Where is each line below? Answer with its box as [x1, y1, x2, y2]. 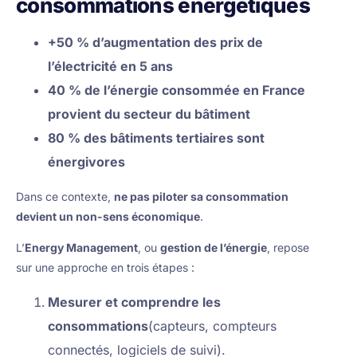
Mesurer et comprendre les [48, 294, 222, 310]
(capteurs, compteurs [148, 318, 277, 334]
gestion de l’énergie [160, 241, 268, 254]
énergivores [48, 154, 126, 170]
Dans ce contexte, [16, 190, 115, 203]
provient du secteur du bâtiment [48, 106, 251, 122]
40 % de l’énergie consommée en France [48, 82, 306, 98]
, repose [267, 241, 310, 254]
